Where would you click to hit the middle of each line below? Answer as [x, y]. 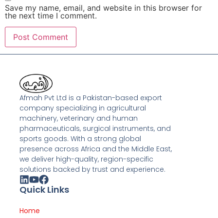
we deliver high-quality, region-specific [86, 159]
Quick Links [44, 190]
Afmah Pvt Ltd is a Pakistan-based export [91, 98]
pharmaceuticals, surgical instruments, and [95, 129]
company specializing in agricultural [83, 108]
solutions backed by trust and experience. [92, 170]
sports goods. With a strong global [80, 139]
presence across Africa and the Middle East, [96, 149]
